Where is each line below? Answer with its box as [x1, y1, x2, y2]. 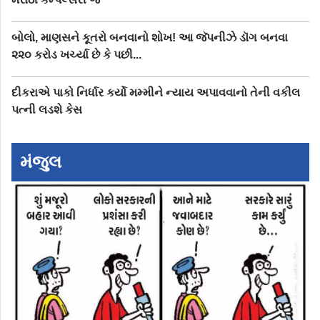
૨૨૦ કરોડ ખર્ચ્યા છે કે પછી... [11, 48, 141, 61]
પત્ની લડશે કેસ [11, 103, 82, 116]
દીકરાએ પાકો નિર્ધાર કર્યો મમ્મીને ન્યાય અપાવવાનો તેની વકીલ [11, 86, 300, 99]
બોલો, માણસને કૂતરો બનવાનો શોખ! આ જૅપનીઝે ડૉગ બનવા [11, 31, 288, 44]
